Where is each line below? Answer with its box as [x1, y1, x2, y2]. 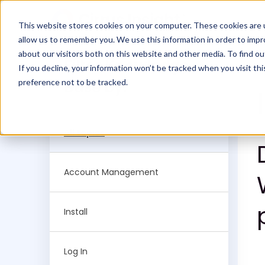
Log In [64, 245, 88, 257]
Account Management [64, 166, 159, 178]
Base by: [64, 77, 127, 98]
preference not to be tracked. [18, 76, 128, 87]
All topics [64, 127, 105, 138]
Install [64, 206, 88, 218]
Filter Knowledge [64, 55, 189, 76]
